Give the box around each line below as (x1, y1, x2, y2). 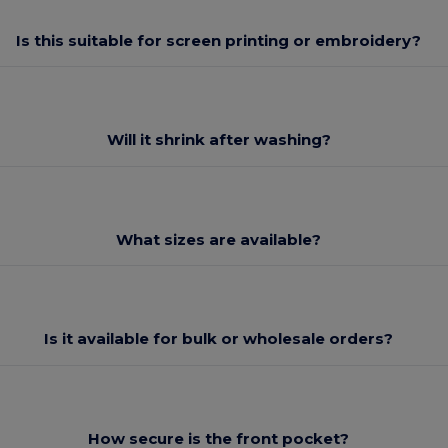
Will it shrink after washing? (106, 130, 331, 150)
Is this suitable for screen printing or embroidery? (16, 30, 422, 50)
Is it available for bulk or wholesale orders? (44, 329, 394, 349)
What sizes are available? (116, 229, 322, 249)
